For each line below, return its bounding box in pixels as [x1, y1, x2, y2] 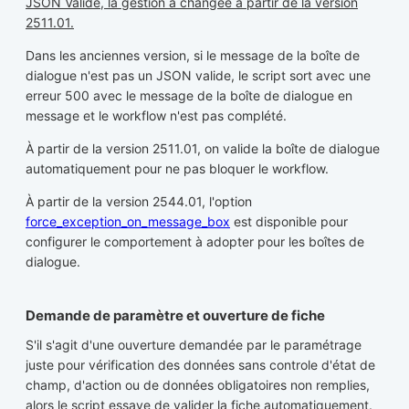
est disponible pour [230, 214, 348, 230]
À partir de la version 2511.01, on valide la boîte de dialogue [26, 141, 380, 157]
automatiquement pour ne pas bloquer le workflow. [26, 161, 329, 177]
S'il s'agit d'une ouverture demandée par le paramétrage [26, 336, 362, 352]
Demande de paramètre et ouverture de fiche [26, 306, 325, 324]
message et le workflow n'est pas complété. [26, 108, 287, 124]
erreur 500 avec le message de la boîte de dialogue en [26, 88, 352, 104]
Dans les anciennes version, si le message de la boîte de [26, 47, 360, 64]
